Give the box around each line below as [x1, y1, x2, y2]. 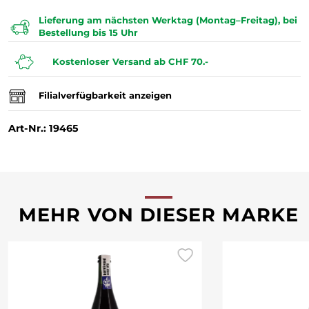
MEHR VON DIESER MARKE [19, 203, 299, 227]
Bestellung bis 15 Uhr [38, 27, 138, 39]
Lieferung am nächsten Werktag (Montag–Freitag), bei [38, 14, 297, 26]
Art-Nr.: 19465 [8, 122, 78, 135]
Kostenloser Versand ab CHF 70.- [52, 56, 209, 68]
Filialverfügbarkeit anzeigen [38, 89, 172, 101]
